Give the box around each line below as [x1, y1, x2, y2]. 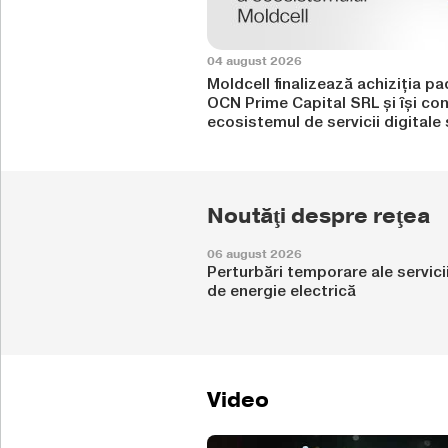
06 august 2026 [207, 246, 302, 262]
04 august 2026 [207, 53, 302, 69]
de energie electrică [207, 281, 356, 300]
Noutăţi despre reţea [207, 201, 430, 231]
